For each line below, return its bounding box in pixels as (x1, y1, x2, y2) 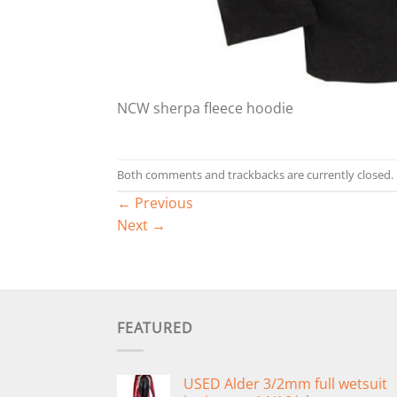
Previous (131, 193, 193, 214)
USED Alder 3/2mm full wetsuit (183, 373, 387, 393)
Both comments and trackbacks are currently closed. (117, 167, 393, 183)
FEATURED (117, 318, 193, 339)
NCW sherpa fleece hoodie (117, 98, 293, 119)
